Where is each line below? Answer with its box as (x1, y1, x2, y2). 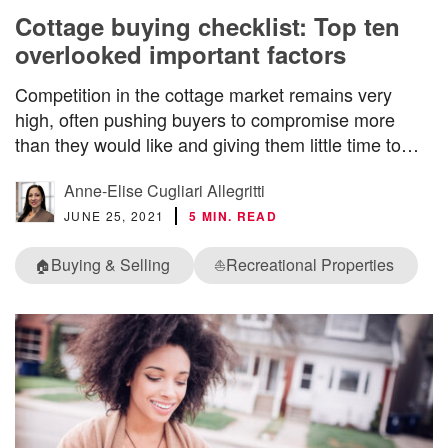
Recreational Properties (226, 253, 394, 277)
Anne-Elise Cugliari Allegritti (64, 179, 265, 203)
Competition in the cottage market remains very (15, 81, 392, 108)
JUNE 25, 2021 (64, 207, 165, 225)
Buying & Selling (51, 253, 170, 277)
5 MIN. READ (189, 207, 277, 226)
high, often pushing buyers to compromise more (15, 106, 395, 133)
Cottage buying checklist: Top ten (15, 9, 400, 44)
